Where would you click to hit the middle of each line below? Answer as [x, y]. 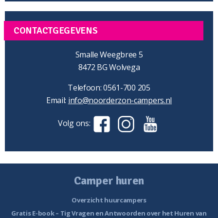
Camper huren [109, 181]
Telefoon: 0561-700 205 [109, 88]
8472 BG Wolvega [109, 67]
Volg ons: [75, 123]
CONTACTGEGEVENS [56, 31]
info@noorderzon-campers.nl [120, 100]
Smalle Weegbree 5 [109, 55]
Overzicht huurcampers [109, 200]
